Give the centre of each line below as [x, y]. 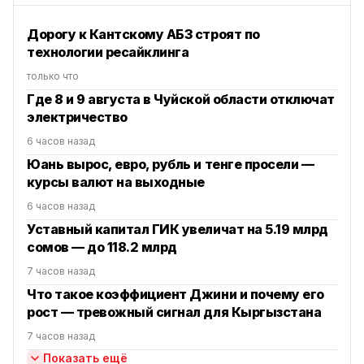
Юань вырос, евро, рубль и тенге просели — [171, 165]
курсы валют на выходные [116, 182]
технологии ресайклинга [108, 52]
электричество [77, 117]
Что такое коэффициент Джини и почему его [175, 295]
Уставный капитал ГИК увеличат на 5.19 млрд [178, 230]
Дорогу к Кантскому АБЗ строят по [143, 35]
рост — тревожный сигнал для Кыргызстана [174, 312]
